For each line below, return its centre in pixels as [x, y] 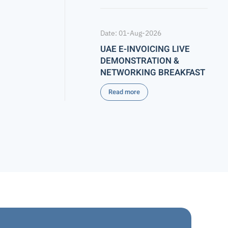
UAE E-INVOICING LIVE [145, 49]
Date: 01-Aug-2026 [131, 33]
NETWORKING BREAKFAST [153, 73]
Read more [124, 92]
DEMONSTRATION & [140, 61]
